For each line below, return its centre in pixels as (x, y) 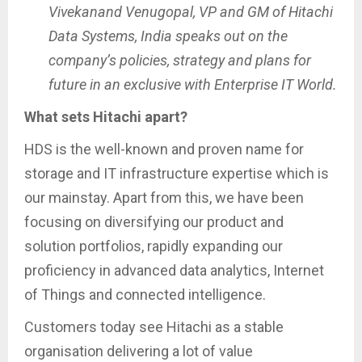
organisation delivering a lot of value (139, 351)
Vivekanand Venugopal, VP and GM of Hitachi (191, 12)
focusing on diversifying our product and (154, 222)
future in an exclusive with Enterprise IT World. (193, 85)
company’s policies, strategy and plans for (180, 61)
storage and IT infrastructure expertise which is (177, 174)
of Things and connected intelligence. (145, 295)
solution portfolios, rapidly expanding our (154, 246)
